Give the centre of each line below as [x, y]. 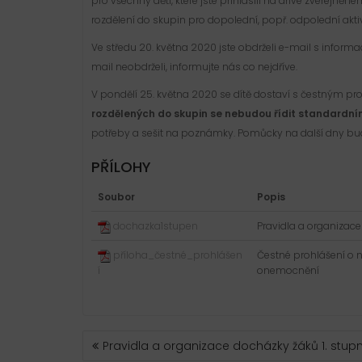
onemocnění [288, 271]
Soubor [116, 197]
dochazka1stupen [156, 226]
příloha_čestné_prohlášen [178, 255]
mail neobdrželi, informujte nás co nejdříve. [194, 67]
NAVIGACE [123, 339]
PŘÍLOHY [121, 167]
